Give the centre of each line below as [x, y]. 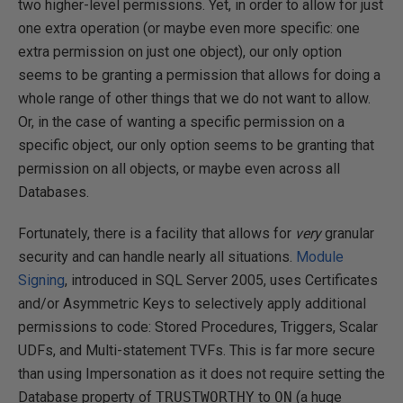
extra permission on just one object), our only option [180, 52]
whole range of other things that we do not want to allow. [194, 99]
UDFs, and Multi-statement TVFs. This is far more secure [197, 350]
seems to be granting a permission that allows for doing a [199, 75]
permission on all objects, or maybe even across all [179, 169]
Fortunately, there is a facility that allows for [157, 233]
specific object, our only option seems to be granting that [196, 145]
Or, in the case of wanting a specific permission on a [181, 122]
